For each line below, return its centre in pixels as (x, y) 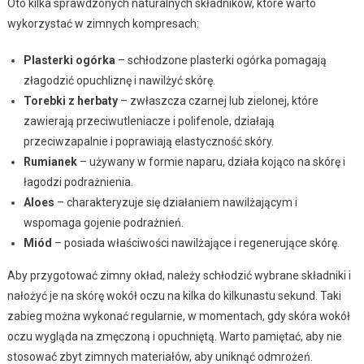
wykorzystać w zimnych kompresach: (103, 23)
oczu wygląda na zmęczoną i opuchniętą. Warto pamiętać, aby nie (174, 336)
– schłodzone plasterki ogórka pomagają (221, 60)
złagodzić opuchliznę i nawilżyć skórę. (119, 80)
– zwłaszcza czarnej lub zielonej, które (218, 100)
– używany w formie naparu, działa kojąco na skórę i (211, 161)
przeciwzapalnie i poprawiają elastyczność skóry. (148, 141)
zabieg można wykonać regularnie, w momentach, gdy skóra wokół (178, 316)
